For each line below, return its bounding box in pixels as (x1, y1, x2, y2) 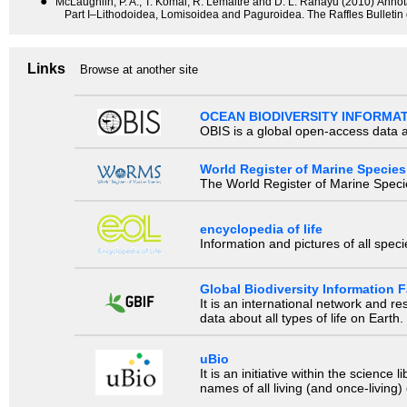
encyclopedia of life (199, 222, 323, 237)
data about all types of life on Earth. (199, 311, 403, 326)
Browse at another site (80, 63, 198, 77)
